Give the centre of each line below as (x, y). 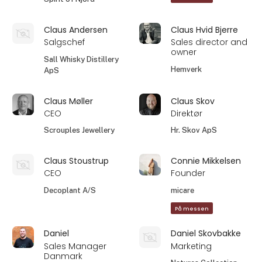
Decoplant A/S (70, 190)
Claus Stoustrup (77, 161)
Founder (188, 173)
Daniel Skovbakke (206, 234)
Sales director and (209, 42)
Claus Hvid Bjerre (205, 30)
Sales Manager (75, 246)
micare (183, 190)
